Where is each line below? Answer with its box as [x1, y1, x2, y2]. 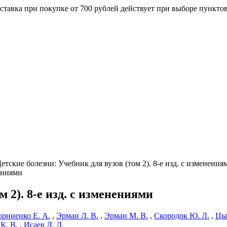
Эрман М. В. [104, 211, 148, 220]
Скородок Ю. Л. [154, 211, 209, 220]
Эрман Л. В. [56, 211, 98, 220]
